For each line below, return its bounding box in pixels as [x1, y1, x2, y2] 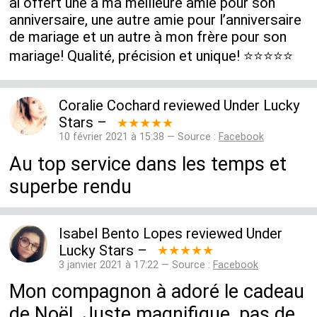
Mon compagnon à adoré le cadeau [9, 280, 305, 304]
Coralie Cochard [58, 97, 160, 115]
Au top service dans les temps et [9, 152, 287, 175]
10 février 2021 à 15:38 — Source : [58, 131, 219, 144]
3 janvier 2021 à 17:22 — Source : [58, 258, 213, 271]
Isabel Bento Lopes [58, 224, 183, 242]
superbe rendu [9, 175, 132, 198]
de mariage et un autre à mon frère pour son [9, 28, 287, 46]
